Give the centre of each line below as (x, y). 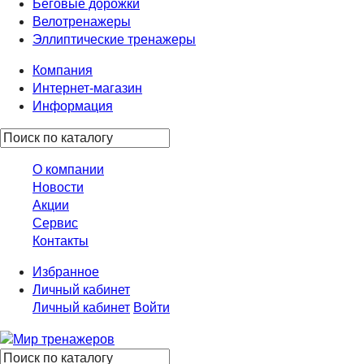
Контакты (61, 241)
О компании (68, 169)
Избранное (66, 272)
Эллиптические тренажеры (114, 39)
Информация (73, 106)
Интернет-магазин (87, 88)
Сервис (55, 223)
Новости (58, 187)
